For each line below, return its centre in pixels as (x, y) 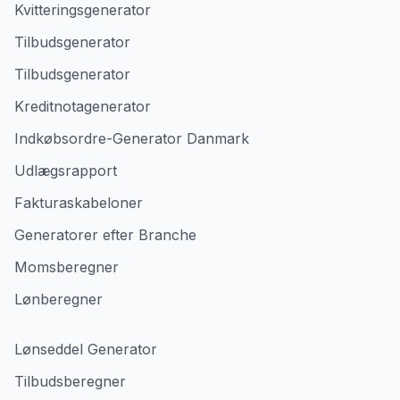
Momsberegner (67, 267)
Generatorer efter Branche (105, 235)
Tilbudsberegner (70, 381)
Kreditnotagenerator (83, 106)
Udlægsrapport (66, 171)
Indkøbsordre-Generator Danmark (132, 138)
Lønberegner (58, 299)
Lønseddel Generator (86, 349)
